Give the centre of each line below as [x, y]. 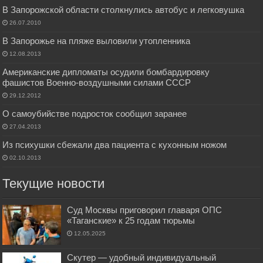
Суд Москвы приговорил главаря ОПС [145, 210]
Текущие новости [54, 184]
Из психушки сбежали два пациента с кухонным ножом [115, 145]
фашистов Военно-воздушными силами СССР [97, 83]
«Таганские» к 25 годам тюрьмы [131, 221]
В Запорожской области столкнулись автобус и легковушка [124, 10]
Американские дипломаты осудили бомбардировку [106, 72]
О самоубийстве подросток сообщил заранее [95, 114]
